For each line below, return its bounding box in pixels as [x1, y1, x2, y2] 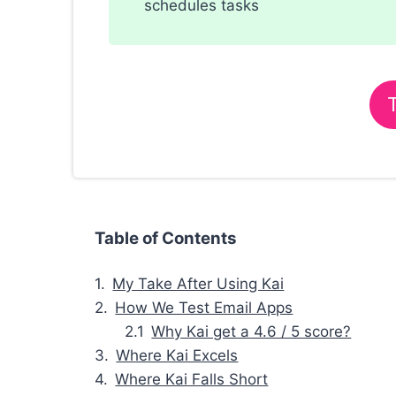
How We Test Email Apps [115, 299, 293, 317]
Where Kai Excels [116, 346, 239, 365]
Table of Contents [95, 228, 237, 249]
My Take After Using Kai [112, 275, 285, 293]
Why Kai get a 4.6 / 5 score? [151, 323, 352, 341]
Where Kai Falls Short [115, 370, 269, 389]
